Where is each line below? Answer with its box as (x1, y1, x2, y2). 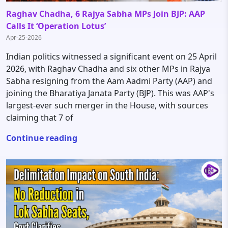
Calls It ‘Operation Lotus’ (6, 20, 106, 32)
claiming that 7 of (6, 111, 73, 123)
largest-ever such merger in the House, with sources (6, 99, 208, 111)
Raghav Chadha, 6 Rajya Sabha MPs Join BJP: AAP (6, 8, 205, 19)
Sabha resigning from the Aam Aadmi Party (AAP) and (6, 75, 212, 87)
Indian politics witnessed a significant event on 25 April (6, 50, 217, 62)
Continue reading (6, 132, 77, 144)
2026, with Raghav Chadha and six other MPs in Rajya (6, 63, 210, 74)
